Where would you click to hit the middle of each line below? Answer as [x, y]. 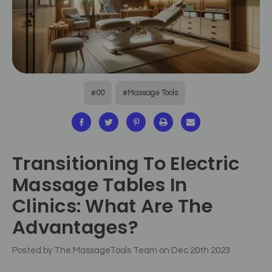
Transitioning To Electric [126, 164]
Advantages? [75, 228]
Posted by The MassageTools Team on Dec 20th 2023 [121, 251]
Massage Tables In [100, 185]
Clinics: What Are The [113, 206]
